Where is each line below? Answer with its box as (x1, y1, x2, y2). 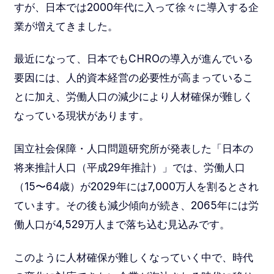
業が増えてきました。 (13, 19, 118, 32)
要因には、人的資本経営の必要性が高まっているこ (13, 71, 253, 84)
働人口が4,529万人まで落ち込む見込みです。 (13, 218, 230, 231)
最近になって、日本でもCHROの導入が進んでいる (13, 52, 253, 65)
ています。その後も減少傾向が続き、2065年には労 (13, 199, 259, 212)
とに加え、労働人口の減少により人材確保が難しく (13, 90, 253, 103)
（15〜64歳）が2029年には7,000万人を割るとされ (13, 180, 259, 193)
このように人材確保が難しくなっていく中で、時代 (13, 251, 253, 264)
